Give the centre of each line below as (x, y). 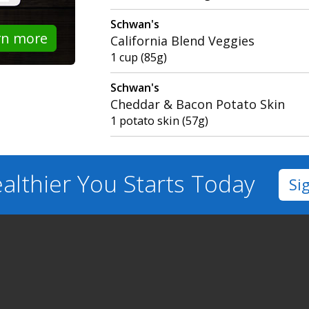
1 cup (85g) (139, 57)
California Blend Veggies (183, 40)
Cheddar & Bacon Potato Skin (198, 104)
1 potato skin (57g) (160, 120)
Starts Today (189, 184)
